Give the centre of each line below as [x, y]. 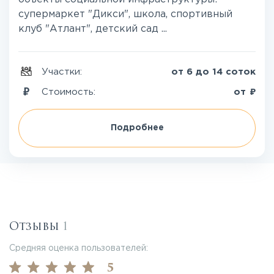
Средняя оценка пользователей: [79, 249]
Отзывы [36, 227]
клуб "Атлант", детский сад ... [93, 29]
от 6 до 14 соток [213, 72]
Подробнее [137, 128]
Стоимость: [70, 92]
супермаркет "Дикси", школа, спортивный [125, 15]
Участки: [63, 72]
